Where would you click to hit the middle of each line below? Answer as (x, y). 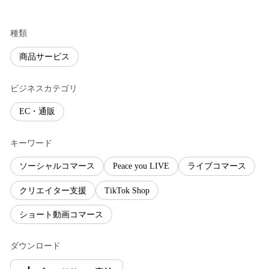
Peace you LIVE (141, 166)
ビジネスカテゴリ (44, 88)
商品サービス (44, 57)
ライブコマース (217, 166)
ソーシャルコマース (57, 166)
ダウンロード (35, 246)
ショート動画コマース (61, 214)
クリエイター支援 (53, 190)
